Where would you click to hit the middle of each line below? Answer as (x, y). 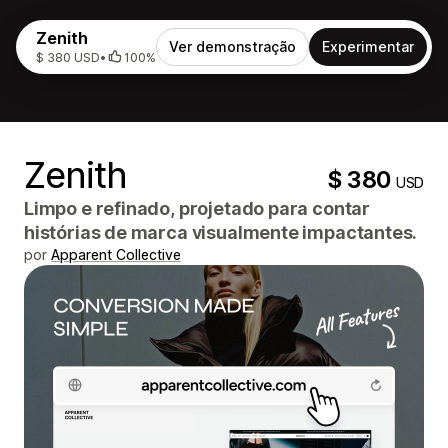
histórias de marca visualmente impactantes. (221, 232)
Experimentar (368, 46)
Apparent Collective (116, 254)
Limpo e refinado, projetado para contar (197, 208)
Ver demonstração (232, 46)
